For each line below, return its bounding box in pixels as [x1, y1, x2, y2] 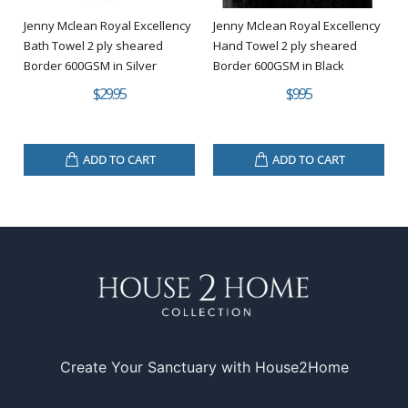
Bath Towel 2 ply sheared [24, 36, 163, 54]
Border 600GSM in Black [213, 56, 344, 74]
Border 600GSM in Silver [24, 56, 157, 74]
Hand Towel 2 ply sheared [213, 36, 357, 54]
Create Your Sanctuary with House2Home [59, 357, 349, 376]
